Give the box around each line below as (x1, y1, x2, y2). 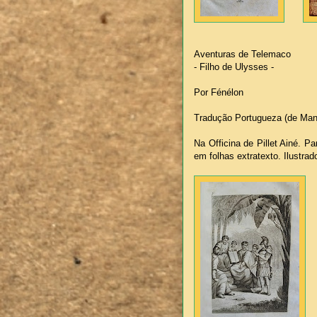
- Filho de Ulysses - (194, 62, 274, 73)
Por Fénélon (194, 87, 243, 98)
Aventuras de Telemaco (194, 49, 291, 60)
